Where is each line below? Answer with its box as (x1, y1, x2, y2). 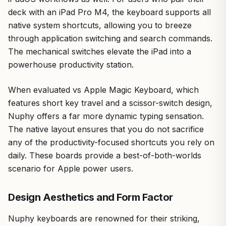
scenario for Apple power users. (8, 163, 133, 174)
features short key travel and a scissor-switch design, (8, 97, 212, 108)
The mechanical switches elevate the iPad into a (8, 46, 191, 56)
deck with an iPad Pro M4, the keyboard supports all (8, 7, 211, 17)
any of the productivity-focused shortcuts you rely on (8, 137, 214, 147)
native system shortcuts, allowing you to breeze (8, 20, 192, 30)
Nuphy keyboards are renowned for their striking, (8, 213, 200, 223)
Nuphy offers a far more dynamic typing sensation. (8, 110, 204, 121)
